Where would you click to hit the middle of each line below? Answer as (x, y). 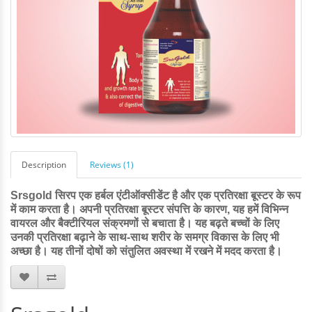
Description (44, 165)
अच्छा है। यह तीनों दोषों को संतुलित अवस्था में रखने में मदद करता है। (146, 251)
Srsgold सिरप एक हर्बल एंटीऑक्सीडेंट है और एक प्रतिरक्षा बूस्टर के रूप (156, 195)
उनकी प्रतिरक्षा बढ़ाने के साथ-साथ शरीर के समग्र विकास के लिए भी (145, 237)
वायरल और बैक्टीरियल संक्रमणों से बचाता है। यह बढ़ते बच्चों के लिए (145, 223)
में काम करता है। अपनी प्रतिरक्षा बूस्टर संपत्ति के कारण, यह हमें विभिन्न (149, 209)
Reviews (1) (112, 165)
